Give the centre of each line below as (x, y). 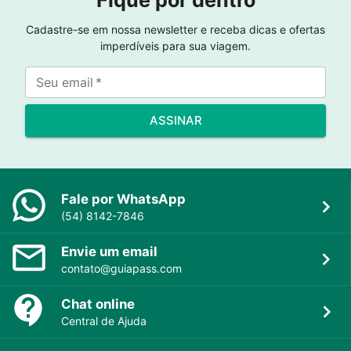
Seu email (65, 83)
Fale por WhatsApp (123, 199)
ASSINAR (175, 121)
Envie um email (109, 252)
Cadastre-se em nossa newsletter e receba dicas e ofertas (175, 30)
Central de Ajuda (104, 321)
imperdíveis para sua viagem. (175, 46)
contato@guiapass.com (121, 269)
